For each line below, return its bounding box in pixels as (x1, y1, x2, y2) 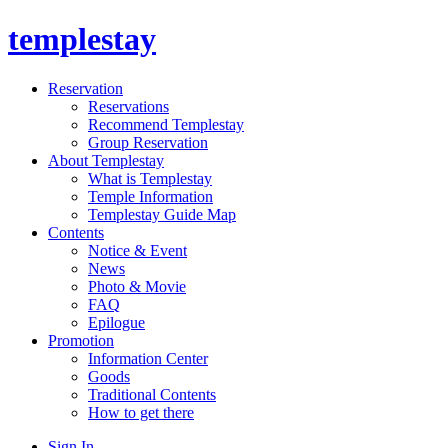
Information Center (88, 349, 208, 367)
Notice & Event (88, 241, 187, 259)
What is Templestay (88, 169, 212, 187)
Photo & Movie (88, 277, 186, 295)
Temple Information (88, 187, 213, 205)
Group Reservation (88, 133, 208, 151)
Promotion (48, 331, 114, 349)
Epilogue (88, 313, 145, 331)
